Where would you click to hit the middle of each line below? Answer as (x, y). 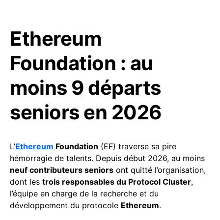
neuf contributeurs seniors (62, 170)
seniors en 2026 (86, 112)
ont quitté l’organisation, (160, 170)
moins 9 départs (85, 88)
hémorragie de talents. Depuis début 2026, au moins (107, 158)
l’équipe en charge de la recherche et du (84, 194)
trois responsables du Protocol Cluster (117, 182)
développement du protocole (65, 206)
